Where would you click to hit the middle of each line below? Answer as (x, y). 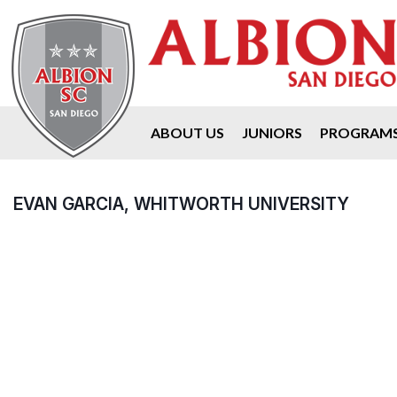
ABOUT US (187, 132)
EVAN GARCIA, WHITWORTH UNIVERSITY (181, 204)
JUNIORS (272, 132)
